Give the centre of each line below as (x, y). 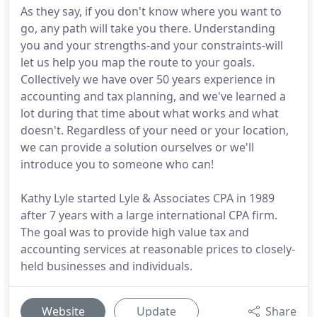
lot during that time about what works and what (150, 113)
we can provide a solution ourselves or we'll (137, 147)
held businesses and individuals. (106, 266)
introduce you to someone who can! (117, 164)
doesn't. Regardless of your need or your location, (155, 130)
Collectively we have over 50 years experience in (148, 79)
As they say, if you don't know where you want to (151, 11)
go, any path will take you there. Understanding (148, 28)
